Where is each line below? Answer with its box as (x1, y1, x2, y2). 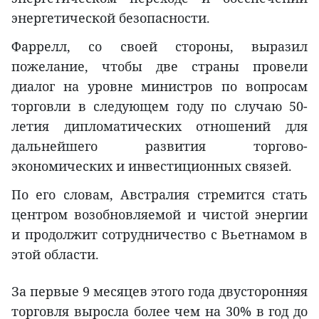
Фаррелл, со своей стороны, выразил (11, 38, 308, 56)
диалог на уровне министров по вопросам (11, 78, 308, 95)
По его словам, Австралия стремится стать (11, 186, 308, 204)
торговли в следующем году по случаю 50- (11, 98, 308, 115)
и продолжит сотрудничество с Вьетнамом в (11, 226, 308, 244)
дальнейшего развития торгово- (11, 137, 308, 155)
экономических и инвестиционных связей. (11, 157, 292, 175)
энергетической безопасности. (11, 9, 210, 27)
